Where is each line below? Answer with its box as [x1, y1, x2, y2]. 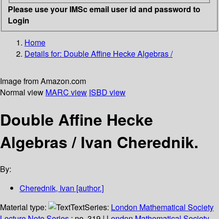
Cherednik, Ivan [20, 182, 74, 194]
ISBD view [89, 86, 126, 98]
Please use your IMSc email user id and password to [8, 3, 200, 15]
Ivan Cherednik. [81, 130, 198, 153]
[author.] [74, 182, 104, 194]
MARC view [45, 86, 87, 98]
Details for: [24, 47, 64, 59]
